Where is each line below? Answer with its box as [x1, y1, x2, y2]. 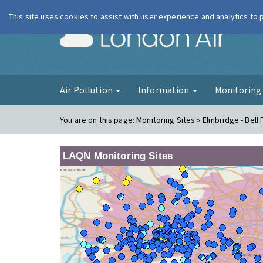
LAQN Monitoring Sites [63, 150, 173, 161]
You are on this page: [60, 114, 137, 125]
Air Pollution [60, 84, 114, 96]
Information [137, 84, 191, 96]
